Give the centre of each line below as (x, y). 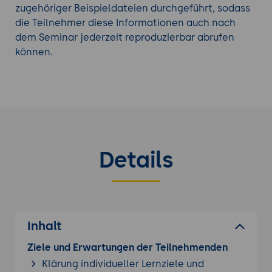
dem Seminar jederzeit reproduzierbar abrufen (124, 37)
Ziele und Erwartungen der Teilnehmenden (127, 247)
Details (136, 160)
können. (35, 52)
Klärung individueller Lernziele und (123, 263)
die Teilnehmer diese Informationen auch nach (125, 22)
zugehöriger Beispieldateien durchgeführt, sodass (132, 8)
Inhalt (44, 226)
